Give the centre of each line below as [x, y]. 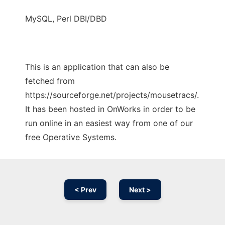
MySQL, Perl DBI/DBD [66, 19]
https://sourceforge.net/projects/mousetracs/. [112, 95]
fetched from [50, 81]
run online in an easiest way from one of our [109, 123]
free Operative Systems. [71, 137]
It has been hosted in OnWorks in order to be [110, 109]
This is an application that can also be [97, 67]
